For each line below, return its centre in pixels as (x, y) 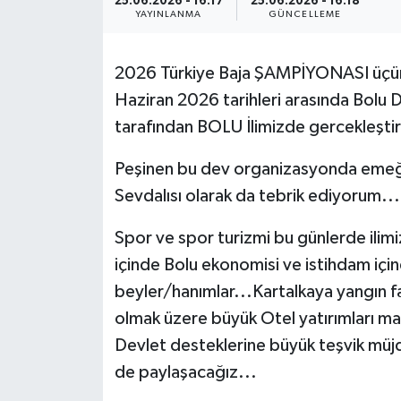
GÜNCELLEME (305, 15)
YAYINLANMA (168, 15)
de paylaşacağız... (185, 373)
